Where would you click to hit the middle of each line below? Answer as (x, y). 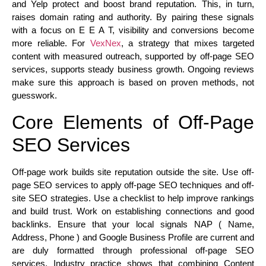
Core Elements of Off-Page (133, 122)
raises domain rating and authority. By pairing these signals (133, 17)
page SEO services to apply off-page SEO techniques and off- (133, 185)
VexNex (105, 43)
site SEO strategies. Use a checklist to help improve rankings (133, 198)
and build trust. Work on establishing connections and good (133, 211)
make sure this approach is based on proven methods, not (133, 83)
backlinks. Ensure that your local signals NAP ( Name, (133, 224)
